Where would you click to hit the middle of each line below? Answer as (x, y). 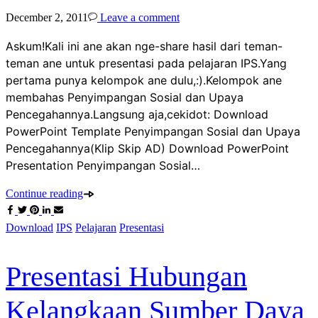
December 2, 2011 (47, 17)
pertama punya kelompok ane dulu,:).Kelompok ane (144, 80)
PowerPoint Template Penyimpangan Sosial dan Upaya (153, 131)
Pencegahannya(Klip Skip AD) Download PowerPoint (147, 148)
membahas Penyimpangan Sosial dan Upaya (125, 97)
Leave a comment (138, 17)
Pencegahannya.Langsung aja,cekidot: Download (137, 114)
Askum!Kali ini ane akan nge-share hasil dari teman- (144, 46)
